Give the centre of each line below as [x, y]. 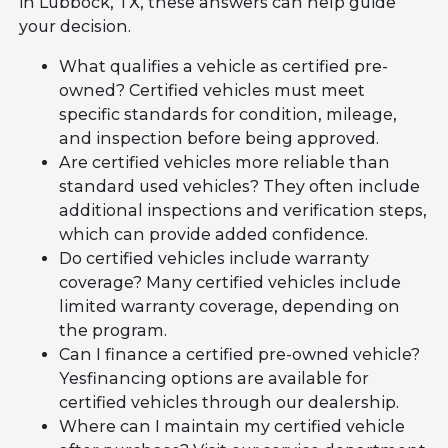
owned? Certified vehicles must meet [212, 90]
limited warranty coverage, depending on [230, 306]
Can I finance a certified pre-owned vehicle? [240, 354]
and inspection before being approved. [219, 138]
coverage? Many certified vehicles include [230, 282]
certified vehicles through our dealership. [229, 402]
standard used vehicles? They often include [240, 186]
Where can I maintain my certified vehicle [232, 426]
